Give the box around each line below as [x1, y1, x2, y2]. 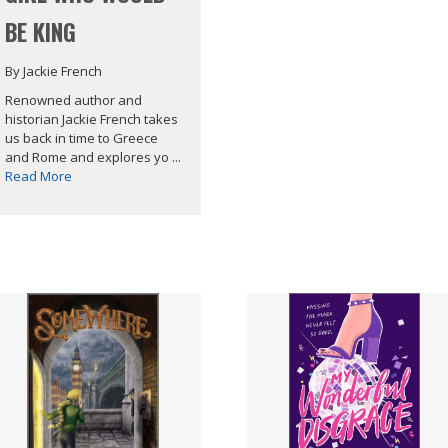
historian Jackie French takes [4, 109, 178, 128]
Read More [4, 166, 72, 185]
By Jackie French [4, 62, 102, 80]
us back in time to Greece [4, 128, 158, 147]
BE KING [4, 15, 76, 50]
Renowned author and [4, 90, 142, 109]
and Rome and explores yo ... [4, 147, 181, 166]
